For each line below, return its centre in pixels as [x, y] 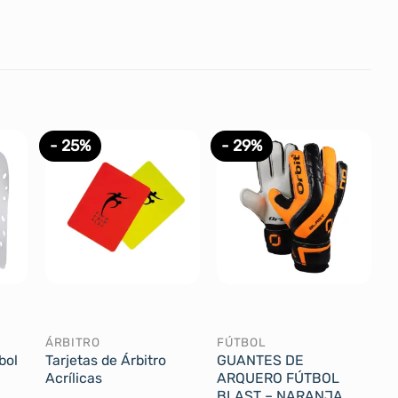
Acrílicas [73, 378]
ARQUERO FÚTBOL [279, 378]
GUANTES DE [261, 361]
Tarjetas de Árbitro [105, 361]
